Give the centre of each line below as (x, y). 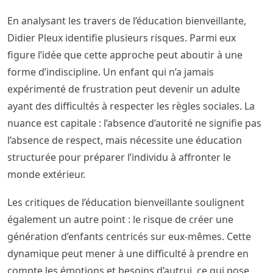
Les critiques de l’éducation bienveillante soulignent (126, 203)
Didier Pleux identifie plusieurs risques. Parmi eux (122, 38)
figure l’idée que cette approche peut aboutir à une (125, 55)
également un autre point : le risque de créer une (120, 220)
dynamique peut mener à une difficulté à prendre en (128, 254)
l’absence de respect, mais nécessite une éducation (125, 140)
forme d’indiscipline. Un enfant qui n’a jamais (111, 72)
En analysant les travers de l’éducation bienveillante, (127, 21)
